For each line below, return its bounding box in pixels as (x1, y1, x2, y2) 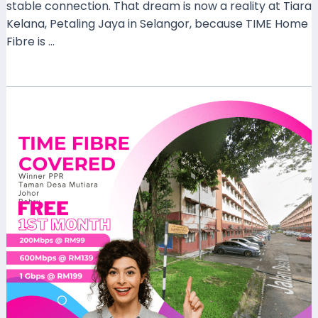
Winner (5, 211, 45, 228)
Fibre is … (6, 33, 55, 50)
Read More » (6, 69, 75, 86)
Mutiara (5, 282, 48, 299)
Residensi (5, 193, 57, 210)
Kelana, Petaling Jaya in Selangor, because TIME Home (6, 15, 308, 32)
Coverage (5, 158, 61, 175)
